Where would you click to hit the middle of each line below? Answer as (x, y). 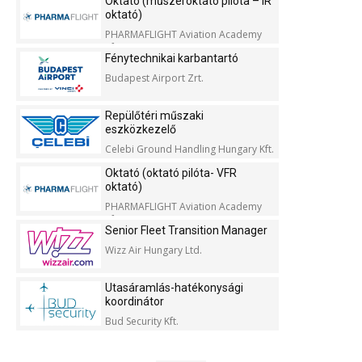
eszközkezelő (141, 130)
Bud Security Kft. (142, 322)
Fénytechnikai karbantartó (172, 59)
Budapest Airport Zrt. (154, 78)
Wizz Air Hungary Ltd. (154, 250)
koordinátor (135, 302)
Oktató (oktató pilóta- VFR (171, 173)
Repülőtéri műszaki (154, 116)
